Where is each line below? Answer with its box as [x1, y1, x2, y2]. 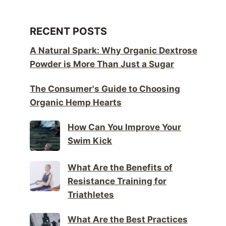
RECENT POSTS [30, 25, 107, 37]
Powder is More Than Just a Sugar [30, 59, 175, 69]
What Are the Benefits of [68, 162, 173, 173]
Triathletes [68, 189, 115, 200]
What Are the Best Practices [68, 214, 188, 224]
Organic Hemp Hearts [30, 97, 122, 107]
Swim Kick [68, 135, 112, 146]
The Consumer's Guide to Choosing [30, 83, 181, 94]
